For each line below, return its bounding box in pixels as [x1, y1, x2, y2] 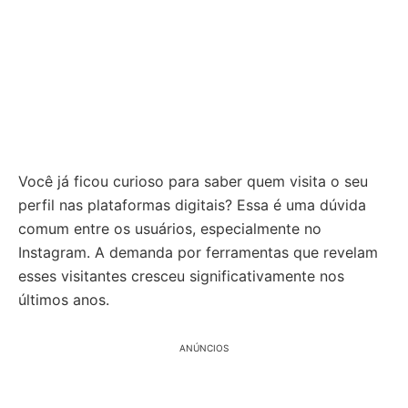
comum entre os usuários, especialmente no [18, 219, 321, 238]
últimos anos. [18, 291, 109, 309]
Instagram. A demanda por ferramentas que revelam [18, 243, 378, 261]
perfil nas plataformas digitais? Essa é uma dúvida [18, 196, 366, 214]
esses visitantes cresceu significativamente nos [18, 267, 344, 285]
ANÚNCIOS [179, 342, 229, 353]
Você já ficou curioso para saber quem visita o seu [18, 172, 368, 190]
